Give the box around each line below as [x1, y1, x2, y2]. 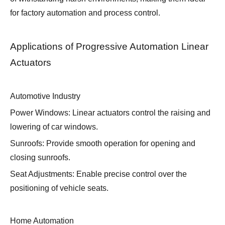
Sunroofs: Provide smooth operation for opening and [10, 139, 195, 148]
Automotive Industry [10, 92, 80, 101]
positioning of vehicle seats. [10, 184, 108, 193]
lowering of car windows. [10, 123, 98, 132]
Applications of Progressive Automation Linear [10, 41, 208, 52]
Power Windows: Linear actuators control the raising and [10, 108, 210, 118]
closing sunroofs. [10, 153, 70, 162]
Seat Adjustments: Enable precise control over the [10, 170, 187, 179]
